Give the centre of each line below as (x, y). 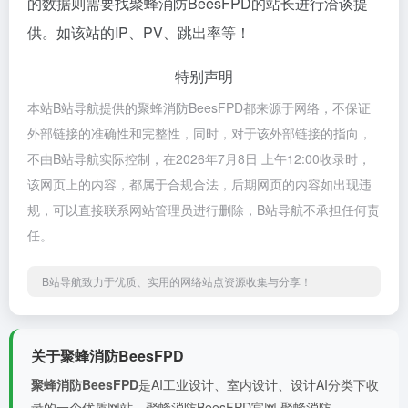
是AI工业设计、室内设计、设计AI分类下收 (259, 384)
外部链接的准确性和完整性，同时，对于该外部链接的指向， (199, 133)
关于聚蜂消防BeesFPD (107, 356)
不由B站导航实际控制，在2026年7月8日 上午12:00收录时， (199, 158)
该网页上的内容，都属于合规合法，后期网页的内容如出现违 (199, 184)
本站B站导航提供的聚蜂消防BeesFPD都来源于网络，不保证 (199, 107)
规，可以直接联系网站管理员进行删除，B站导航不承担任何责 (204, 209)
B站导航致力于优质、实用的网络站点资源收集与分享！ (177, 281)
